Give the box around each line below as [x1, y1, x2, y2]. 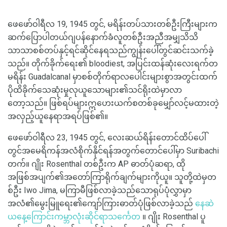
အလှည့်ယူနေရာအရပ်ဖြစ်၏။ [8, 111, 108, 121]
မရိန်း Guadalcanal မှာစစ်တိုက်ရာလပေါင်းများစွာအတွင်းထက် [8, 71, 217, 82]
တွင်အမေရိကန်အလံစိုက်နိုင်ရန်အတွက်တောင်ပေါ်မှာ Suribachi [8, 145, 219, 156]
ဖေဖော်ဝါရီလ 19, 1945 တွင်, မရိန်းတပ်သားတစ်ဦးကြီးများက [8, 19, 217, 29]
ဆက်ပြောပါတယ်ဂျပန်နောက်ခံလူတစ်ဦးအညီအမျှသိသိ [8, 32, 198, 42]
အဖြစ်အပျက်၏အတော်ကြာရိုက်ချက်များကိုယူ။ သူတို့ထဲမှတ [8, 172, 216, 182]
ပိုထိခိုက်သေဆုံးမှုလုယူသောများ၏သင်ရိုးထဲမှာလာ [8, 85, 182, 95]
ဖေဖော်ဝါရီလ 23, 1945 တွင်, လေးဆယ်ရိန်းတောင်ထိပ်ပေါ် [8, 132, 206, 142]
